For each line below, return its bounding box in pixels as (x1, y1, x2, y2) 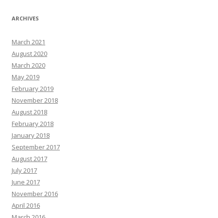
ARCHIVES (12, 15, 39, 22)
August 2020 (12, 49, 47, 58)
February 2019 (12, 84, 54, 93)
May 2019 (12, 73, 39, 82)
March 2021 (12, 37, 45, 47)
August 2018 (12, 108, 47, 117)
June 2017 (12, 178, 40, 187)
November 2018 (12, 96, 58, 105)
